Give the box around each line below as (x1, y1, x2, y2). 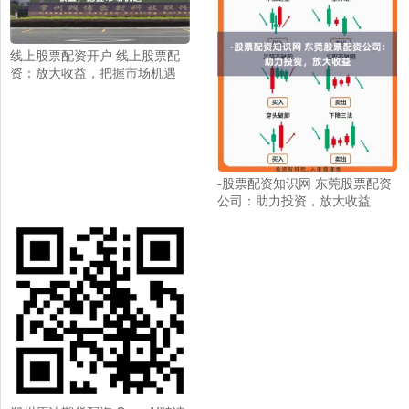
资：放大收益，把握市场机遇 (10, 62, 176, 81)
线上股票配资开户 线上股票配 (10, 45, 180, 64)
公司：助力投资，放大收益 (216, 190, 371, 209)
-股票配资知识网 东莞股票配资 (216, 173, 392, 192)
